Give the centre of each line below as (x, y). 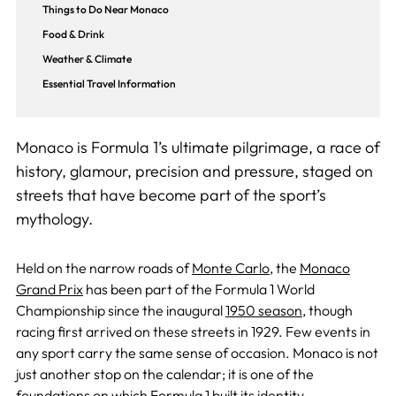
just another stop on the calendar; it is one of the (164, 374)
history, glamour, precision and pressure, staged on (194, 171)
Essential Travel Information (109, 84)
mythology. (54, 219)
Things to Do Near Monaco (105, 10)
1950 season (263, 311)
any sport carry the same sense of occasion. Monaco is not (197, 353)
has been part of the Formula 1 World (198, 289)
